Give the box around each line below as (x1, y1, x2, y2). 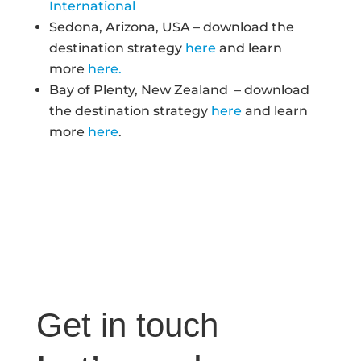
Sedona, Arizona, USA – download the (48, 19, 294, 35)
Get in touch (35, 305, 218, 344)
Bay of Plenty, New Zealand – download (48, 81, 309, 98)
